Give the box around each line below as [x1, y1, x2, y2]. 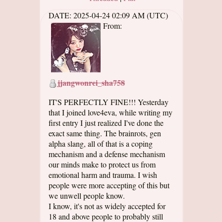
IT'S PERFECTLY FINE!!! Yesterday [49, 97, 168, 107]
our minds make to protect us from [49, 159, 156, 169]
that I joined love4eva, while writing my [49, 107, 172, 117]
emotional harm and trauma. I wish [49, 169, 157, 180]
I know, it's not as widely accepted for [49, 201, 166, 211]
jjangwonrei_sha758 [57, 77, 125, 88]
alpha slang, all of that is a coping [49, 138, 153, 149]
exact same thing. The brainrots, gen [49, 128, 161, 138]
